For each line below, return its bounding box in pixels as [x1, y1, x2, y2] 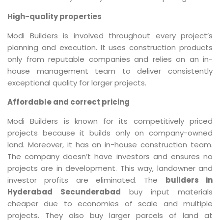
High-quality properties [7, 11, 102, 22]
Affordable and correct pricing [7, 97, 130, 107]
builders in [165, 175, 213, 185]
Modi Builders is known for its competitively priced [7, 116, 213, 126]
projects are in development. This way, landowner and [7, 163, 213, 173]
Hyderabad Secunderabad [7, 187, 121, 197]
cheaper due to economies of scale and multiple [7, 198, 213, 209]
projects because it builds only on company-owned [7, 128, 213, 138]
